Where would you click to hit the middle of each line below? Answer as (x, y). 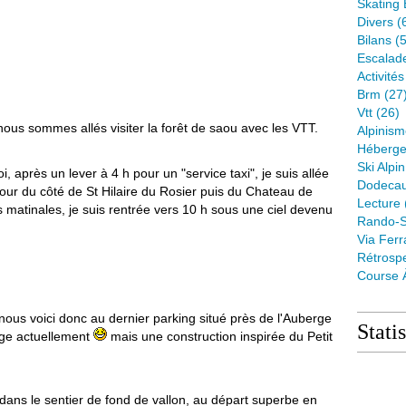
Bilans (374, 40)
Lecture (379, 203)
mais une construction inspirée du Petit (220, 336)
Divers (375, 22)
